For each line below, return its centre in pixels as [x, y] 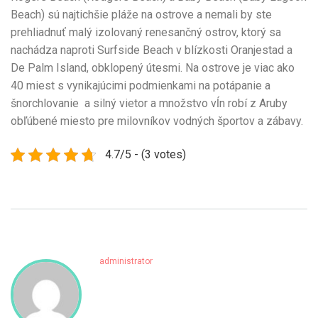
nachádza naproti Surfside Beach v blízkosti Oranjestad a [152, 50]
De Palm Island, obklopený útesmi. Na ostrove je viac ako [153, 67]
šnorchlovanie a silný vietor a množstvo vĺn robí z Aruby [149, 103]
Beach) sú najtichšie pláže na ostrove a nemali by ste [141, 14]
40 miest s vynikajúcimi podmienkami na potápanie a [141, 85]
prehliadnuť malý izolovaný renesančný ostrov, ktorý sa [146, 32]
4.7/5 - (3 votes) [145, 154]
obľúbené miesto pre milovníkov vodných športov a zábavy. [157, 121]
